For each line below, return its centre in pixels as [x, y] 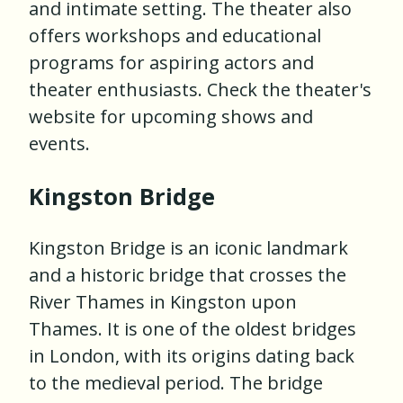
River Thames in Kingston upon [163, 302]
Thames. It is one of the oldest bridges [193, 329]
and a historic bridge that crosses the [188, 275]
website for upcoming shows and [171, 117]
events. [59, 144]
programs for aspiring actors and [171, 63]
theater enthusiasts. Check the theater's [200, 90]
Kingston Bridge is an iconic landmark [188, 248]
